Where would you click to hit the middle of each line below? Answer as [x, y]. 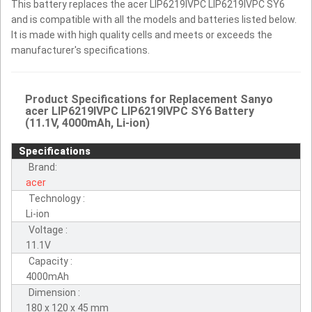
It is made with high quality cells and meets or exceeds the [142, 35]
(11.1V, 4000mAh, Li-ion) [87, 123]
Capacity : [50, 262]
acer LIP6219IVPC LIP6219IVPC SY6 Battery [140, 111]
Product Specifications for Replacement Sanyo [149, 100]
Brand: [43, 167]
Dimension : [54, 293]
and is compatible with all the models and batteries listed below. [154, 20]
